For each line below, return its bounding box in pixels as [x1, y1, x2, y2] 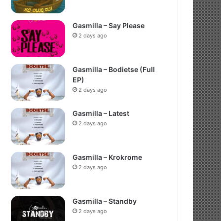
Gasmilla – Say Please [73, 21, 145, 30]
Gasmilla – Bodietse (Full [73, 65, 155, 74]
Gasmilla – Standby [73, 197, 137, 205]
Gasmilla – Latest [73, 109, 130, 117]
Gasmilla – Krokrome [73, 153, 143, 161]
